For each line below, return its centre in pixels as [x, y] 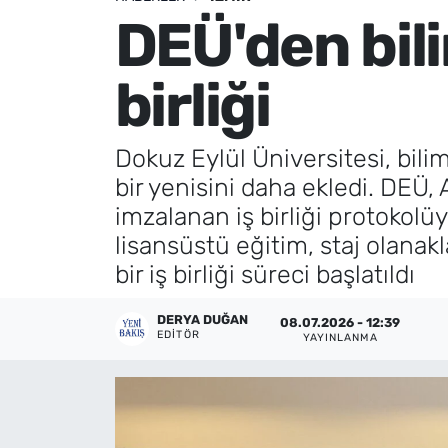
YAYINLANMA [340, 337]
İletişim [87, 87]
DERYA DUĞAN [203, 320]
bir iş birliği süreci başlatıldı [264, 275]
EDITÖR [178, 335]
